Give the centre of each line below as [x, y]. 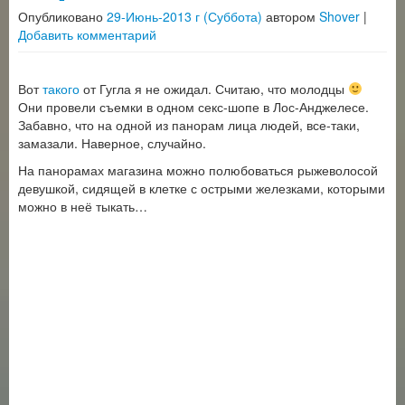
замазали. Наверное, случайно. [112, 143]
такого [61, 89]
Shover [339, 16]
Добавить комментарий [87, 34]
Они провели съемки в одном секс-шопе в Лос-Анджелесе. [193, 107]
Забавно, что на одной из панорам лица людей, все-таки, [189, 125]
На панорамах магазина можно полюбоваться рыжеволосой [198, 170]
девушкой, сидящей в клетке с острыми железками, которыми [202, 188]
